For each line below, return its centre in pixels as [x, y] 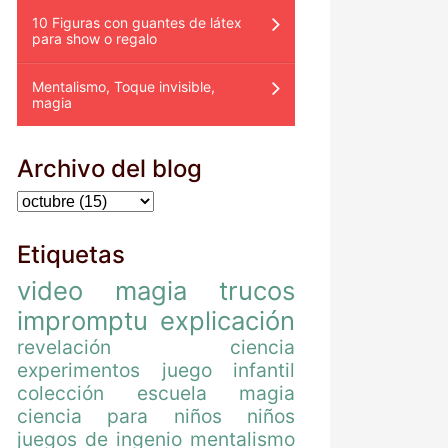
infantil [264, 369]
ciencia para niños [119, 415]
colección [60, 392]
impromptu [82, 320]
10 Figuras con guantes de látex [137, 22]
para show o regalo [94, 38]
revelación [64, 346]
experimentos [78, 369]
